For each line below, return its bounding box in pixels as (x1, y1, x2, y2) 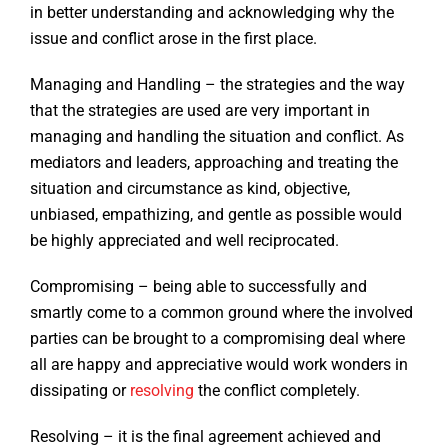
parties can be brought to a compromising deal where (30, 329, 405, 349)
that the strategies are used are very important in (30, 101, 370, 121)
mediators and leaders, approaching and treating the (30, 153, 398, 173)
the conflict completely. (194, 381, 364, 401)
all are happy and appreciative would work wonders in (30, 355, 408, 375)
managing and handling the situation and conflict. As (30, 127, 404, 147)
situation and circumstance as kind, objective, (30, 179, 350, 199)
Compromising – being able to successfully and (30, 277, 367, 297)
